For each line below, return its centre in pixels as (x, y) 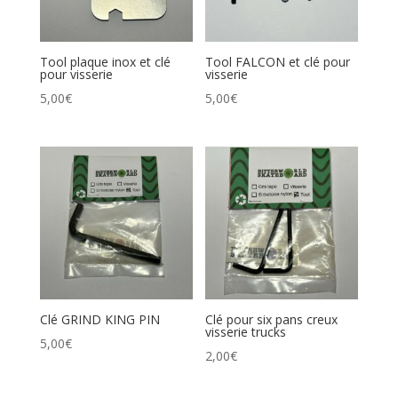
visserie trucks (246, 332)
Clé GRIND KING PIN (99, 320)
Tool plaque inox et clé (105, 62)
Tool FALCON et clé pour (278, 62)
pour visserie (76, 75)
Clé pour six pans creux (272, 320)
